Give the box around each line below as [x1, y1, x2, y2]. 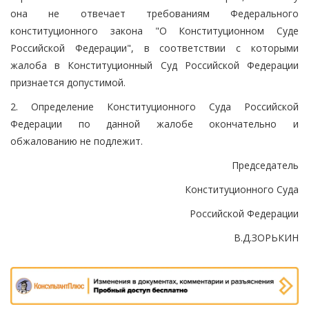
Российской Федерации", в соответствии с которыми [10, 41, 299, 54]
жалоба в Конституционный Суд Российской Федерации [10, 58, 299, 72]
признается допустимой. [10, 75, 126, 89]
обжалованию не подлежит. [10, 134, 143, 148]
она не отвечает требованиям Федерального [10, 6, 299, 20]
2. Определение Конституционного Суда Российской [10, 99, 299, 113]
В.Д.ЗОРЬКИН [234, 230, 299, 244]
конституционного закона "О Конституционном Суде [10, 23, 299, 37]
